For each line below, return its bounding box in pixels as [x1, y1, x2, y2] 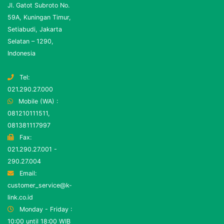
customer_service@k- [7, 181, 72, 189]
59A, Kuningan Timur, [7, 13, 71, 21]
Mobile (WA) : [16, 97, 58, 105]
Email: [17, 169, 36, 177]
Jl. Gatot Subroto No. [7, 1, 69, 9]
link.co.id [7, 193, 33, 201]
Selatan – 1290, [7, 37, 53, 45]
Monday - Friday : [17, 205, 72, 213]
